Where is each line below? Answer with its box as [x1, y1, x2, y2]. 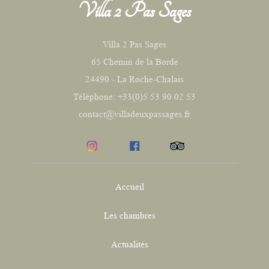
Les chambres [104, 211, 156, 222]
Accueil [115, 182, 144, 193]
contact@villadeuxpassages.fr [79, 109, 190, 119]
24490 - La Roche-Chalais [85, 74, 184, 85]
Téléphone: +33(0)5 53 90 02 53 [73, 91, 196, 102]
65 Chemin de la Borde [91, 56, 178, 67]
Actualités [111, 240, 148, 250]
